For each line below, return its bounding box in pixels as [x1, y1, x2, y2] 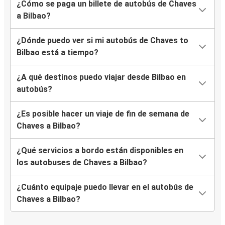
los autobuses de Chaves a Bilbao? [17, 158, 147, 168]
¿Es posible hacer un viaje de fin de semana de [17, 109, 189, 119]
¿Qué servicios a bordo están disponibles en [17, 146, 183, 156]
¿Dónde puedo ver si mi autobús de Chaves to [17, 36, 188, 46]
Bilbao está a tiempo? [17, 48, 98, 58]
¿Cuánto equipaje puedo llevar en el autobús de [17, 182, 193, 192]
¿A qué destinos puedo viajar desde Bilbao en [17, 72, 186, 82]
